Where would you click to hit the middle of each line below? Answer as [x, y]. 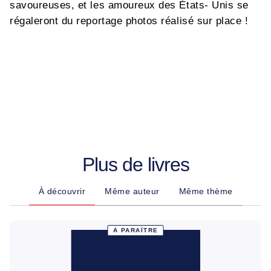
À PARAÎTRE [135, 230]
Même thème [206, 191]
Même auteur [132, 191]
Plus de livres [135, 165]
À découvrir [62, 191]
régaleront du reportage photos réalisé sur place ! [131, 21]
